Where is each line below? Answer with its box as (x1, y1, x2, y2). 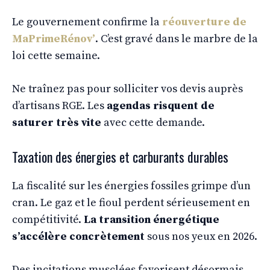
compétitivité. (12, 212, 84, 227)
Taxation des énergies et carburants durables (12, 146, 228, 166)
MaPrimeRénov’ (12, 31, 95, 46)
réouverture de (162, 14, 246, 29)
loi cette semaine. (12, 48, 100, 63)
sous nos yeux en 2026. (145, 229, 257, 243)
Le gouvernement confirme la (12, 14, 162, 29)
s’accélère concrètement (12, 229, 145, 243)
